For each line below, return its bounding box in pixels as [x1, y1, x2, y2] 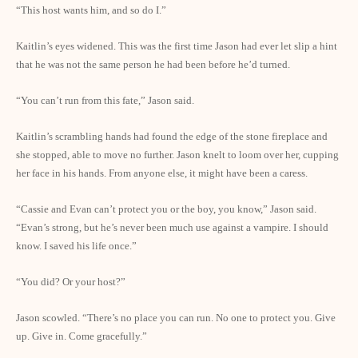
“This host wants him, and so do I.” [16, 4, 166, 16]
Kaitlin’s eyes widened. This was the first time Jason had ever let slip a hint [16, 40, 337, 52]
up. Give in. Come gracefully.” [16, 330, 147, 342]
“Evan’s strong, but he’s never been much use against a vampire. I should [16, 221, 328, 233]
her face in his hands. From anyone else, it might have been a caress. [16, 167, 308, 179]
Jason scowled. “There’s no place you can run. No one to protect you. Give [16, 312, 336, 324]
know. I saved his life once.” [16, 240, 137, 252]
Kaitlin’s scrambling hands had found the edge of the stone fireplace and [16, 130, 328, 142]
